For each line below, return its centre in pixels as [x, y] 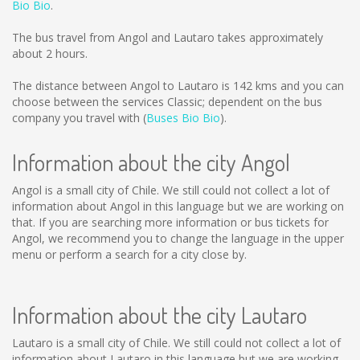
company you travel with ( [79, 118]
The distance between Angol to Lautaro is [123, 86]
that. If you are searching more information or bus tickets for [170, 222]
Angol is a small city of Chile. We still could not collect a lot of [171, 190]
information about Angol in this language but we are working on [178, 206]
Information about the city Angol [151, 162]
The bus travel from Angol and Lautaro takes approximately [168, 37]
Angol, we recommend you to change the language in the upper [178, 238]
